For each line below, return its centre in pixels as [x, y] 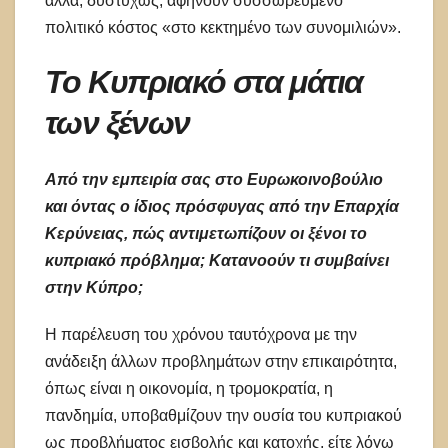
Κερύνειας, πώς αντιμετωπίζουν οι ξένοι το [206, 233]
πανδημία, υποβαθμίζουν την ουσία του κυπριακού [223, 415]
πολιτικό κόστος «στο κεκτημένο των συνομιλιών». [223, 28]
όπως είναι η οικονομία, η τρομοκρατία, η [189, 388]
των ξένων [117, 123]
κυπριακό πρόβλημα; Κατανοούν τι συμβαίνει [217, 260]
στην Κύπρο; [94, 287]
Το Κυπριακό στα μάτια [204, 82]
